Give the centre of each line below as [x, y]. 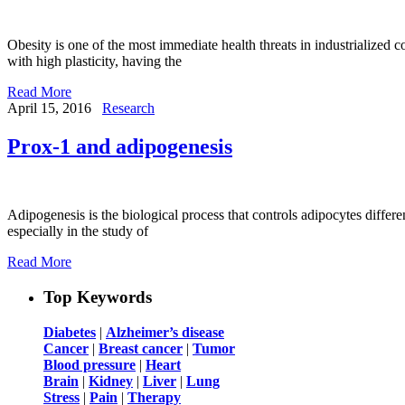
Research [128, 108]
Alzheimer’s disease [165, 332]
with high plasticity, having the [94, 61]
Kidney [111, 381]
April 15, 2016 [49, 108]
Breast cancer [141, 348]
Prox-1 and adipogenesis [120, 146]
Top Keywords [98, 297]
